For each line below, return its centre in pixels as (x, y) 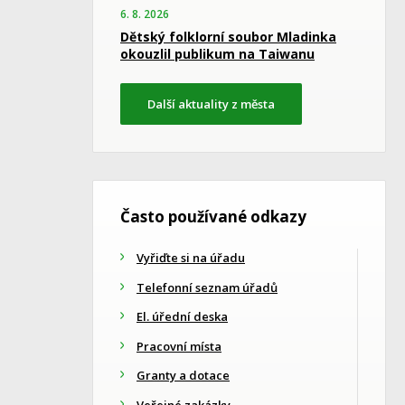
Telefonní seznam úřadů (207, 287)
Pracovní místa (179, 346)
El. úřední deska (182, 317)
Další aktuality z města (211, 104)
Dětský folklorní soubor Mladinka (228, 37)
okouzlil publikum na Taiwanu (217, 54)
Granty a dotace (183, 376)
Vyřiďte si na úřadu (191, 258)
